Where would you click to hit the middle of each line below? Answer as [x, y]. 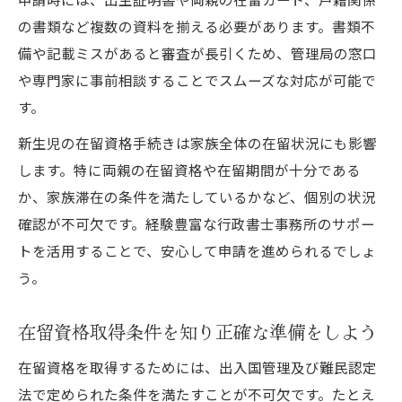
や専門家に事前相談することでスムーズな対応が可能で [197, 79]
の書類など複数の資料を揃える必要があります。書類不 [197, 26]
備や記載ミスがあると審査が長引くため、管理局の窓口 [197, 52]
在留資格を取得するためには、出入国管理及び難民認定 [197, 367]
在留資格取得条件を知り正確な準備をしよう [197, 331]
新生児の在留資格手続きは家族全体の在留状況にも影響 [197, 142]
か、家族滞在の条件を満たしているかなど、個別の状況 [197, 196]
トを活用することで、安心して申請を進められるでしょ [197, 250]
